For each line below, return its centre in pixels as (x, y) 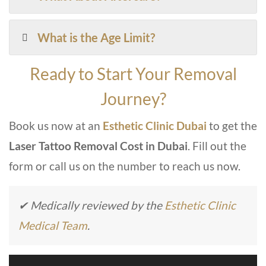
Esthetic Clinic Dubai (155, 126)
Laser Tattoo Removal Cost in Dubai (98, 146)
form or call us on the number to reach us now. (126, 166)
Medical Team (53, 226)
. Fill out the (217, 146)
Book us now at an (56, 126)
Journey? (133, 99)
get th (235, 126)
